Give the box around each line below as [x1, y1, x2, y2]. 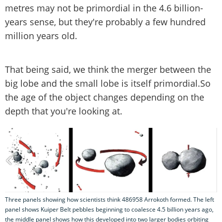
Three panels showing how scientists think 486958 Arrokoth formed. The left [5, 195, 214, 204]
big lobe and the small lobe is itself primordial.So [5, 77, 211, 90]
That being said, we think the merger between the [5, 63, 211, 76]
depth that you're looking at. [5, 105, 122, 117]
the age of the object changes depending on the [5, 91, 204, 104]
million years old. [5, 30, 77, 42]
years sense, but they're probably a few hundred [5, 16, 206, 28]
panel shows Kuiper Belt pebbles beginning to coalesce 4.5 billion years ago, [5, 205, 214, 214]
